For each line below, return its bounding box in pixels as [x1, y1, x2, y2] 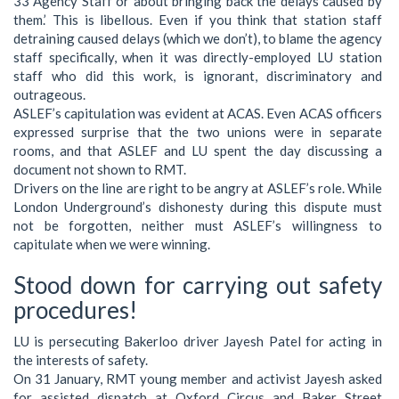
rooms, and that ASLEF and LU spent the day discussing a [13, 142, 382, 159]
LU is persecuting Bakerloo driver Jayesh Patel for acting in [13, 332, 382, 349]
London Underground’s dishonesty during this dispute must [13, 199, 382, 216]
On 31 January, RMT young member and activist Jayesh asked [13, 370, 382, 387]
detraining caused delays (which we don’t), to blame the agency [13, 30, 382, 47]
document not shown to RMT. [13, 161, 186, 178]
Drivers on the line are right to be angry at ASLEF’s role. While [13, 180, 382, 197]
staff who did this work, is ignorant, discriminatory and [13, 68, 382, 85]
